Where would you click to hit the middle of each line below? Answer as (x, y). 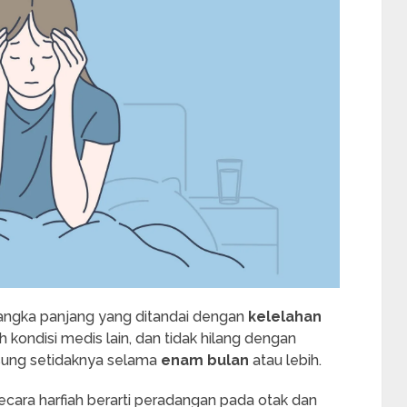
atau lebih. (285, 360)
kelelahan (285, 316)
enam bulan (205, 360)
